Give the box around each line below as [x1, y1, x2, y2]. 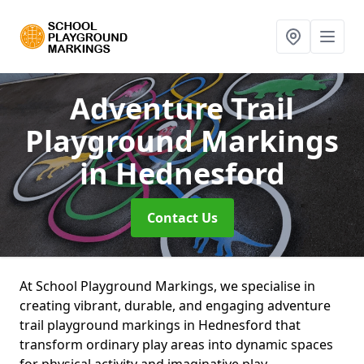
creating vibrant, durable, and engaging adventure [19, 297, 331, 314]
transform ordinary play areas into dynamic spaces [19, 336, 333, 353]
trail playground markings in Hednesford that [19, 316, 301, 334]
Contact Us [146, 209, 218, 227]
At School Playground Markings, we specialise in [19, 277, 315, 295]
